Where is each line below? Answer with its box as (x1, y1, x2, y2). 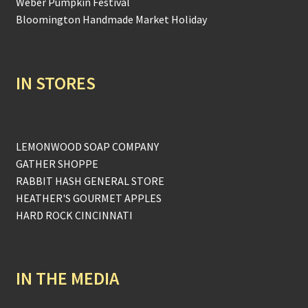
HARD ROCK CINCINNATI (15, 208, 133, 223)
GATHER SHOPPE (15, 157, 98, 171)
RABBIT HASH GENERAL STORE (15, 174, 164, 188)
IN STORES (15, 71, 96, 94)
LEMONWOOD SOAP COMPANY (15, 140, 159, 154)
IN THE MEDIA (15, 267, 119, 290)
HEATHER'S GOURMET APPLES (15, 191, 162, 206)
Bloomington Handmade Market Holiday (15, 12, 207, 27)
